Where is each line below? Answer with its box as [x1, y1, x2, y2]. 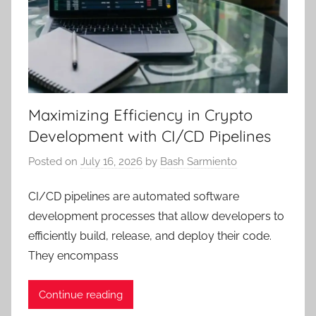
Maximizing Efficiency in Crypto [28, 105, 253, 126]
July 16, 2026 [80, 154, 142, 168]
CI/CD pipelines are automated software [28, 190, 239, 204]
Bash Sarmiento [160, 154, 237, 168]
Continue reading [39, 288, 123, 301]
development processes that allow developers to [28, 209, 284, 224]
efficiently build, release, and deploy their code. [28, 229, 272, 243]
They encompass [28, 249, 119, 263]
